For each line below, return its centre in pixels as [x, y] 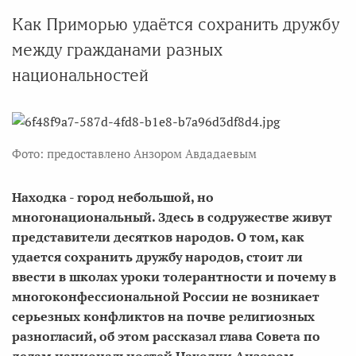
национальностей [80, 75]
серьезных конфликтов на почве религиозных [163, 316]
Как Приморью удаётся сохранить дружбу [176, 24]
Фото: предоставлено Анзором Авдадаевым [134, 153]
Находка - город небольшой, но [113, 197]
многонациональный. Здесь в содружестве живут [172, 217]
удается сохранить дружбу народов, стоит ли [157, 257]
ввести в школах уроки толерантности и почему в [174, 277]
